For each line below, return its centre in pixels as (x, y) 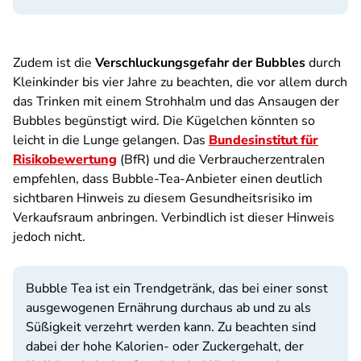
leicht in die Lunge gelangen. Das (111, 140)
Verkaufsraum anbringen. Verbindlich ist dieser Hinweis (174, 218)
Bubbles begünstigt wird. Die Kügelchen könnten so (164, 121)
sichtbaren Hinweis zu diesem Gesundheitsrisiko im (163, 198)
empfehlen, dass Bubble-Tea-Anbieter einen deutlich (168, 179)
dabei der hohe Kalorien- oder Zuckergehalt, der (165, 346)
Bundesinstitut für (263, 140)
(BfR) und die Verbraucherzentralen (221, 160)
